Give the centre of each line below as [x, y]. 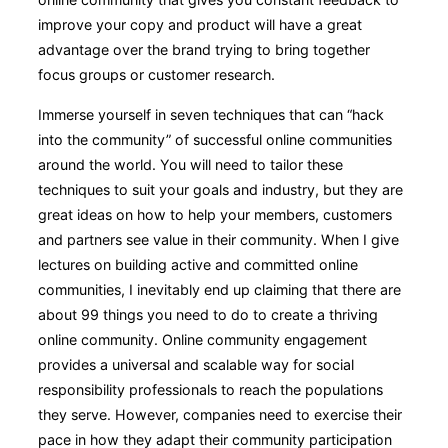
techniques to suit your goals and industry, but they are [220, 189]
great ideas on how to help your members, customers [215, 214]
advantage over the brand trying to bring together [204, 50]
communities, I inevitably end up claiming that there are [219, 289]
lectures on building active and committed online [198, 264]
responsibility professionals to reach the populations [210, 389]
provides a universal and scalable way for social [196, 364]
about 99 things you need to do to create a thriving [208, 314]
